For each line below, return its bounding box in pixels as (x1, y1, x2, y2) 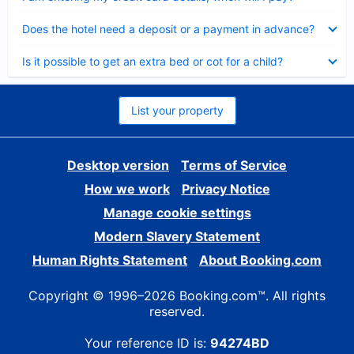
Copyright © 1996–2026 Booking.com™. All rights (28, 288, 326, 303)
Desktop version (67, 157, 169, 173)
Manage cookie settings (103, 205, 251, 220)
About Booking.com (199, 252, 322, 268)
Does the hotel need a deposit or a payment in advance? (22, 22, 314, 36)
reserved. (149, 303, 205, 319)
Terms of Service (181, 157, 287, 173)
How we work (84, 181, 170, 197)
